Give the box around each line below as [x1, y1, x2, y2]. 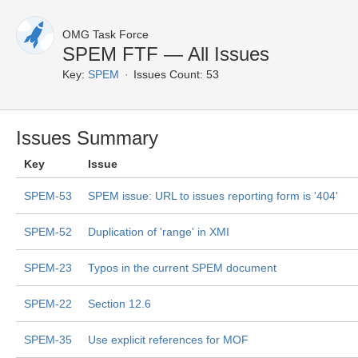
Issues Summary [16, 127, 158, 149]
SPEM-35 [24, 333, 72, 346]
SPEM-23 [24, 261, 72, 274]
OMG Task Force [62, 28, 149, 41]
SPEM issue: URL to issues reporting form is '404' [88, 189, 338, 202]
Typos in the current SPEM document [88, 261, 276, 274]
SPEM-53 [24, 189, 72, 202]
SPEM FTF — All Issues [62, 43, 269, 65]
